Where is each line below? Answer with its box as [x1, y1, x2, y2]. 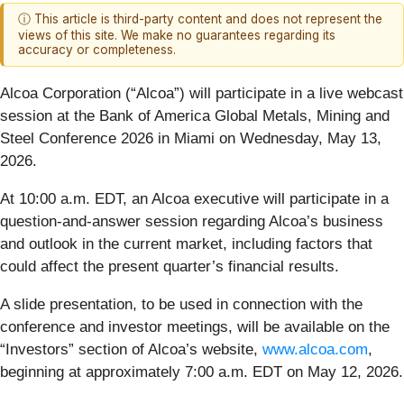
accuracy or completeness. [18, 42, 176, 58]
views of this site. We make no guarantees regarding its [18, 28, 335, 43]
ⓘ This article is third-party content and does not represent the [18, 12, 382, 27]
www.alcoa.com [262, 340, 368, 358]
